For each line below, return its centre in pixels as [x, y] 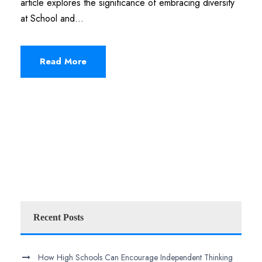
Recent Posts [58, 217]
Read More [63, 61]
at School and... [52, 18]
